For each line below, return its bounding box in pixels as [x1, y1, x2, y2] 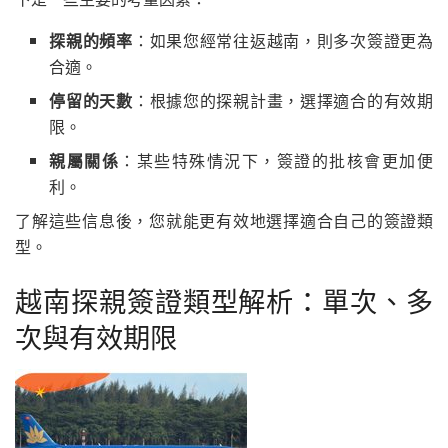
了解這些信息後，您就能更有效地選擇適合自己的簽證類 [15, 209, 433, 233]
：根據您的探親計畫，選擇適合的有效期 [132, 89, 434, 113]
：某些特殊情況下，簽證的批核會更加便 [119, 149, 434, 173]
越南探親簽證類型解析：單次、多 [15, 280, 433, 320]
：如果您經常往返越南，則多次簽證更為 [132, 29, 434, 53]
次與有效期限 [15, 316, 177, 356]
